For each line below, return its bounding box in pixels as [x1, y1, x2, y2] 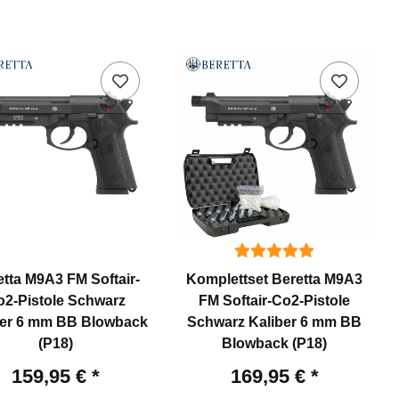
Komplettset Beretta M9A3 [186, 272, 363, 288]
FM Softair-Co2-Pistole [199, 293, 351, 309]
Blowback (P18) [222, 336, 328, 352]
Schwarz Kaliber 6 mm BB [187, 314, 362, 330]
